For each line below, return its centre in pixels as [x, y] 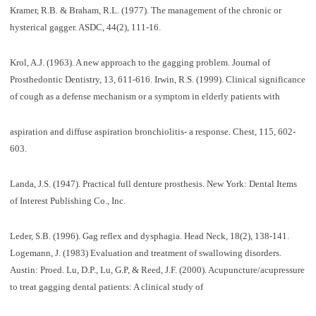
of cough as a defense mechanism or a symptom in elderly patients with [145, 96]
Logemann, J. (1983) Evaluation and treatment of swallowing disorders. [145, 253]
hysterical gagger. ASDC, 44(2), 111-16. [85, 27]
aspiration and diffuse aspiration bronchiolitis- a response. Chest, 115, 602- [152, 131]
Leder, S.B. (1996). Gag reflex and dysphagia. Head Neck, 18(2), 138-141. [149, 236]
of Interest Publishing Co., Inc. [67, 200]
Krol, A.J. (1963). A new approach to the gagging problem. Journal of [140, 62]
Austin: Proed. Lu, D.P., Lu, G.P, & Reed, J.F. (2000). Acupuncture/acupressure [157, 269]
